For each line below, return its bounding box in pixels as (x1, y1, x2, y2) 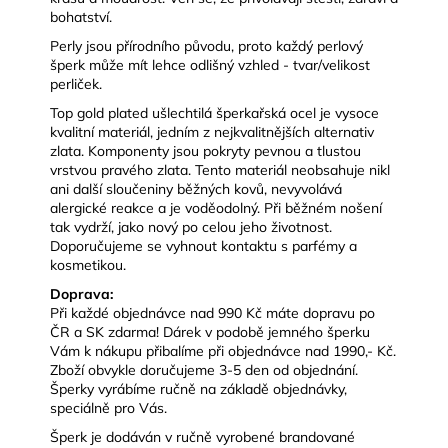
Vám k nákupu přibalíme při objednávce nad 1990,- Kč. (50, 341, 396, 360)
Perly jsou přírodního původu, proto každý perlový (50, 36, 363, 55)
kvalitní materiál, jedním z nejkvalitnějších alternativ (50, 122, 374, 141)
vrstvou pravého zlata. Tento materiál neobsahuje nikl (50, 160, 390, 179)
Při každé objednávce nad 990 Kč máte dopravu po (50, 303, 375, 322)
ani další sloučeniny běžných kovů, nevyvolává (50, 179, 342, 198)
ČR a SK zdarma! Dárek (50, 322, 205, 341)
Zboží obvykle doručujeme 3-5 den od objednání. (50, 360, 358, 379)
